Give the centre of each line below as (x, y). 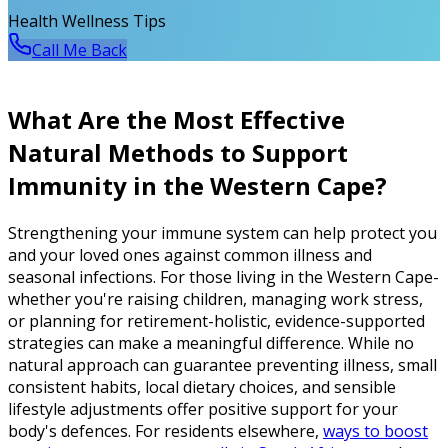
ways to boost (375, 431)
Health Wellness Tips (87, 21)
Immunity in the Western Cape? (197, 186)
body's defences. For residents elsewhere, (165, 431)
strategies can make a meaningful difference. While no (211, 343)
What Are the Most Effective (176, 120)
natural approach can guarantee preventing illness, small (222, 365)
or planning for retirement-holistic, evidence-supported (216, 321)
